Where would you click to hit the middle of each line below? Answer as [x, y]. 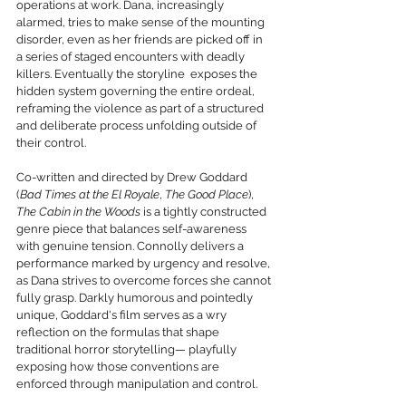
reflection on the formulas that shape [119, 333]
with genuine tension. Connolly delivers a [131, 246]
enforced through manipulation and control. [137, 384]
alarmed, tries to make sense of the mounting [142, 23]
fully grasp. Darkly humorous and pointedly [136, 298]
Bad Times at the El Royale [90, 195]
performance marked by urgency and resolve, [145, 264]
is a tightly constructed [205, 212]
